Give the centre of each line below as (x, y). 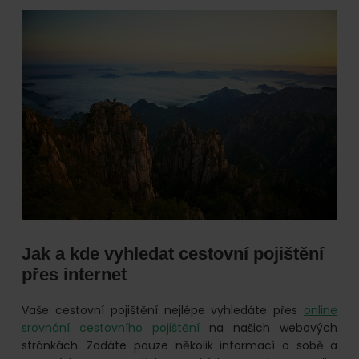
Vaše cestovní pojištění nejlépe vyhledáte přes (163, 311)
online (321, 311)
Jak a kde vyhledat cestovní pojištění (172, 254)
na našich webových (268, 328)
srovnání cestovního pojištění (110, 328)
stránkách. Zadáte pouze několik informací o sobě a (179, 346)
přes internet (74, 275)
